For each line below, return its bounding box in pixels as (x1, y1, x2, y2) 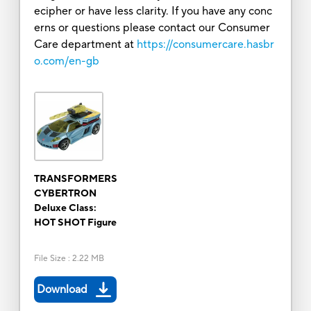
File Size (33, 253, 66, 264)
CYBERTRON (33, 187, 96, 200)
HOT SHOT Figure (33, 216, 117, 229)
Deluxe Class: (33, 201, 96, 215)
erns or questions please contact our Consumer (33, 20, 270, 35)
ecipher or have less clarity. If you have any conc (33, 3, 272, 18)
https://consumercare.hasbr (136, 37, 274, 51)
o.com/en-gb (33, 53, 99, 68)
